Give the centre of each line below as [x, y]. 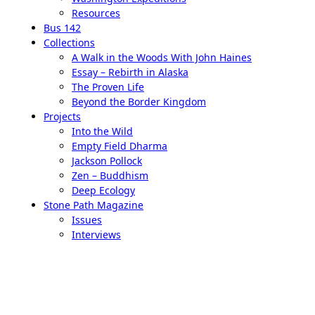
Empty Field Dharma [120, 146]
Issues [87, 219]
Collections [69, 42]
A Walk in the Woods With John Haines [162, 57]
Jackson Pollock [107, 160]
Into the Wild [102, 131]
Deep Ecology [103, 190]
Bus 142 [62, 27]
